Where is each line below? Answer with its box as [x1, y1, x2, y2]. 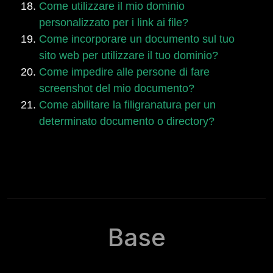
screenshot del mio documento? [39, 82, 194, 94]
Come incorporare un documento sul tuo [39, 33, 235, 45]
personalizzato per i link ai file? [39, 16, 188, 29]
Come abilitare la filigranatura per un [39, 99, 216, 111]
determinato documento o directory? [39, 115, 214, 127]
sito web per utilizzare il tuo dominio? [39, 49, 218, 62]
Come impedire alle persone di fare [39, 66, 210, 78]
